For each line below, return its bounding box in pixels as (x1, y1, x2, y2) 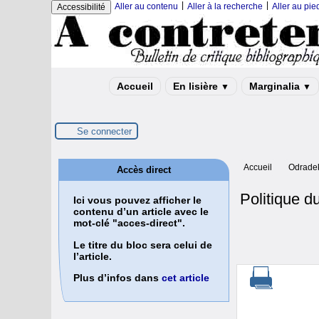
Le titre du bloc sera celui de (73, 239, 212, 251)
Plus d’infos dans (73, 272, 162, 284)
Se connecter (77, 125, 132, 137)
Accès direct (117, 164, 171, 175)
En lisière (173, 80, 221, 92)
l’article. (73, 250, 112, 262)
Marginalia (249, 80, 303, 92)
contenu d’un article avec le (73, 206, 209, 218)
